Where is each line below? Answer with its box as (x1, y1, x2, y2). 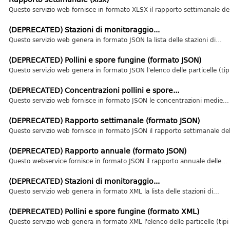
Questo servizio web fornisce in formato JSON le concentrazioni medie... (8, 95, 229, 105)
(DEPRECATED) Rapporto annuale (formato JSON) (8, 145, 186, 156)
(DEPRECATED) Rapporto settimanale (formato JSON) (8, 115, 200, 126)
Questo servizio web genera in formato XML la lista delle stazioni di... (8, 186, 219, 196)
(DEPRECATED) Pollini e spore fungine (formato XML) (8, 206, 199, 217)
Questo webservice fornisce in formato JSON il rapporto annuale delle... (8, 156, 227, 165)
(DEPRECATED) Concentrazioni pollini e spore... (8, 85, 179, 95)
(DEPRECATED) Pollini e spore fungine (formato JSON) (8, 54, 201, 65)
